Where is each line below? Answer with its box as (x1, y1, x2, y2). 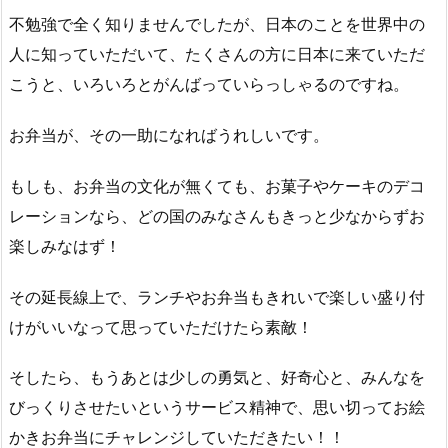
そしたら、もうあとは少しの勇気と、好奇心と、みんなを (9, 367, 425, 388)
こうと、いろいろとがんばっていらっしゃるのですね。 (9, 74, 409, 95)
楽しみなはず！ (9, 235, 121, 256)
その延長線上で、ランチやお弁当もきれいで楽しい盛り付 (9, 286, 425, 307)
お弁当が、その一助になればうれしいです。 (9, 124, 329, 145)
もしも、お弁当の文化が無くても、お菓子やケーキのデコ (9, 175, 425, 196)
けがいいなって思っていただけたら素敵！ (9, 316, 313, 337)
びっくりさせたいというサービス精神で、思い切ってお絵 (9, 397, 425, 418)
